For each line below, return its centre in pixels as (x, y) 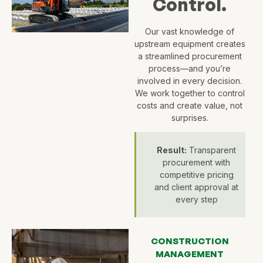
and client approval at (197, 187)
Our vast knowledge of (190, 31)
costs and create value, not (190, 105)
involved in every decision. (190, 80)
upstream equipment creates (190, 43)
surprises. (190, 117)
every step (196, 200)
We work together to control (190, 93)
